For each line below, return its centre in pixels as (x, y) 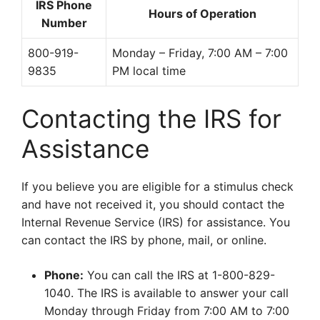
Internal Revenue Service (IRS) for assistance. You (156, 222)
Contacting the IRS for (151, 119)
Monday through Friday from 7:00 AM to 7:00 (167, 311)
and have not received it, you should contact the (153, 204)
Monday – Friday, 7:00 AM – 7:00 (200, 53)
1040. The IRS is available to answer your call (166, 293)
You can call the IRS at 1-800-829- (179, 275)
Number (64, 23)
